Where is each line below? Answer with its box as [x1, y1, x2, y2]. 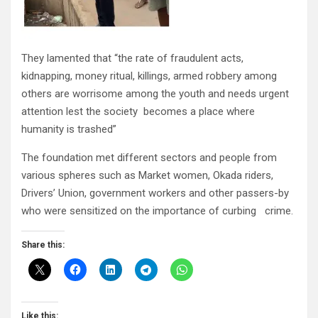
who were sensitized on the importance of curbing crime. [21, 204, 293, 218]
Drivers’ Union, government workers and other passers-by [21, 187, 289, 200]
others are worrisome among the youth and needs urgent [21, 87, 289, 101]
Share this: [21, 240, 65, 251]
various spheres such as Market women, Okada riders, [21, 169, 273, 182]
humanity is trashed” [21, 123, 116, 136]
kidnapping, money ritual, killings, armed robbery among [21, 70, 277, 83]
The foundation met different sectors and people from [21, 151, 277, 165]
